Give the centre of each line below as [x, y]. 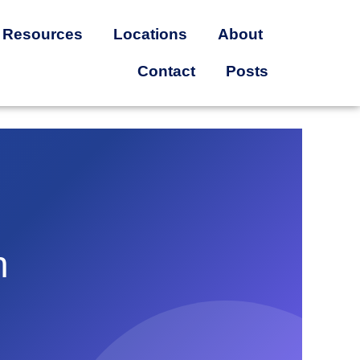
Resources [43, 34]
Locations [150, 34]
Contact [166, 71]
